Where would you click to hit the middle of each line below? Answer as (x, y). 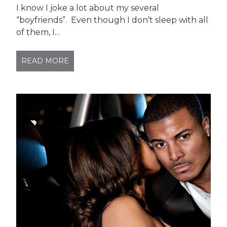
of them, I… (39, 32)
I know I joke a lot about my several (88, 8)
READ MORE (45, 61)
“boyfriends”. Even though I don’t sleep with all (112, 20)
